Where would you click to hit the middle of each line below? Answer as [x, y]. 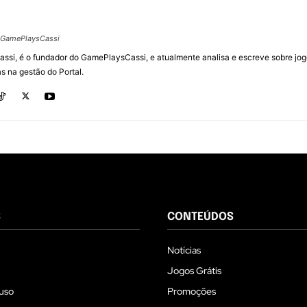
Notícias [184, 250]
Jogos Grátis [194, 270]
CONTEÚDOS [200, 217]
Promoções [192, 291]
